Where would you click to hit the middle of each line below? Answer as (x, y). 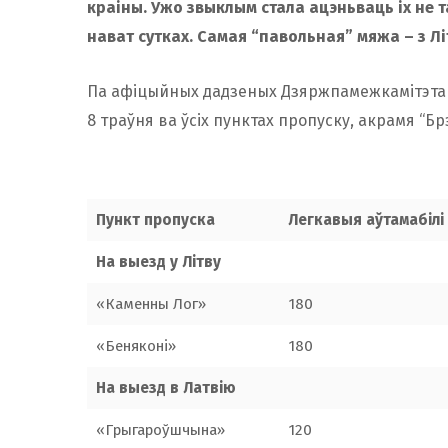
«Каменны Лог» (150, 303)
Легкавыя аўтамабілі (365, 219)
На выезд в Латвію (165, 387)
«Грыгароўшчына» (160, 429)
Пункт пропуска (155, 219)
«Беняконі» (135, 345)
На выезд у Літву (158, 261)
